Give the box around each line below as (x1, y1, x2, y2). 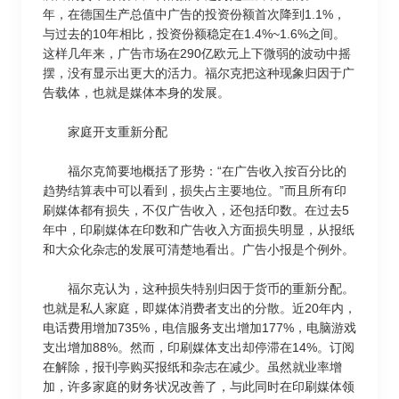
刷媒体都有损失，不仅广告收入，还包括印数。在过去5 (43, 203, 349, 217)
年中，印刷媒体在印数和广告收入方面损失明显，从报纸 (43, 223, 354, 237)
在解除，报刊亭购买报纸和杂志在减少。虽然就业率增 (43, 360, 342, 374)
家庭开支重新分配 (43, 125, 167, 139)
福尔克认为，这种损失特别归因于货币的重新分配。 (43, 281, 354, 296)
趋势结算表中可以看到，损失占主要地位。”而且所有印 (43, 183, 346, 198)
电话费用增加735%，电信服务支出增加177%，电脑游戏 (43, 321, 356, 335)
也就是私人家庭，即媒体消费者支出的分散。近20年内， (43, 301, 356, 315)
